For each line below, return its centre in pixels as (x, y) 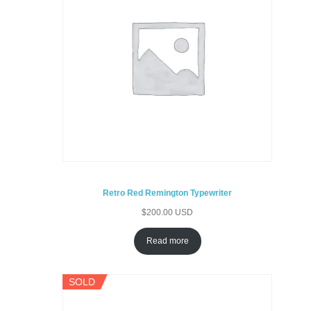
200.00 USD (170, 212)
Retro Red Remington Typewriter (168, 193)
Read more (167, 241)
